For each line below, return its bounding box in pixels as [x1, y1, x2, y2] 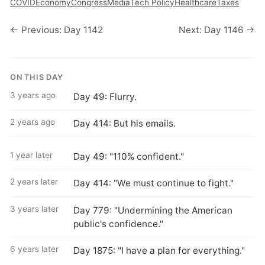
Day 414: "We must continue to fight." [73, 177, 234, 189]
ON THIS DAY [10, 73, 63, 82]
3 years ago [10, 91, 56, 101]
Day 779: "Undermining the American [73, 204, 232, 216]
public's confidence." [73, 218, 163, 230]
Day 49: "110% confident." [73, 151, 184, 163]
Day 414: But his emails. [73, 118, 176, 130]
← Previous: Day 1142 [10, 24, 104, 36]
